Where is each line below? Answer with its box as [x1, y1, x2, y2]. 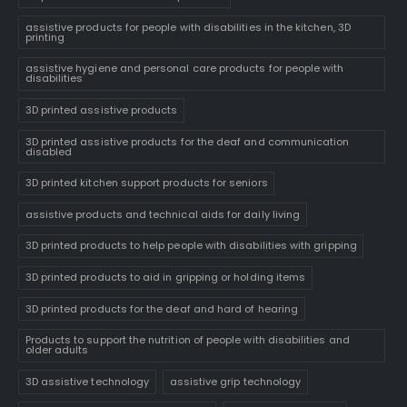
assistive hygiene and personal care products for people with [25, 61, 344, 76]
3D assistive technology [25, 373, 150, 389]
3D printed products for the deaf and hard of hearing [25, 301, 298, 316]
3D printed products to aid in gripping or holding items [25, 270, 306, 285]
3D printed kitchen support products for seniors [25, 175, 268, 191]
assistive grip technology [169, 373, 302, 389]
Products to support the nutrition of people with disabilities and [25, 333, 350, 348]
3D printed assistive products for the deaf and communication [25, 134, 350, 149]
